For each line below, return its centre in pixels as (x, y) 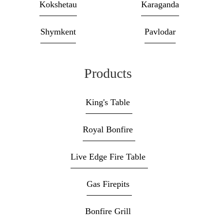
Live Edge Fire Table (109, 156)
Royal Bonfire (109, 129)
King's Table (109, 102)
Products (108, 73)
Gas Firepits (109, 184)
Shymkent (58, 31)
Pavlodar (160, 31)
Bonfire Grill (109, 211)
